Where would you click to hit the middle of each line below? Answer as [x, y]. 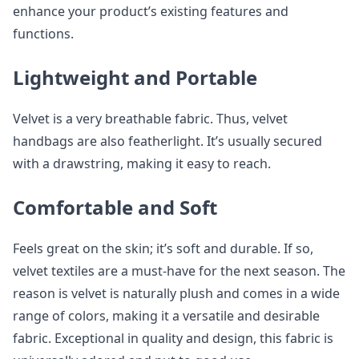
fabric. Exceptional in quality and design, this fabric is [173, 338]
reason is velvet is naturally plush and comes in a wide [176, 293]
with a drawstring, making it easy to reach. [142, 163]
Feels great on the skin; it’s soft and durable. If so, [163, 248]
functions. [43, 34]
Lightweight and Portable [135, 77]
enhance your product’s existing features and [151, 11]
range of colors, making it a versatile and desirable [166, 316]
